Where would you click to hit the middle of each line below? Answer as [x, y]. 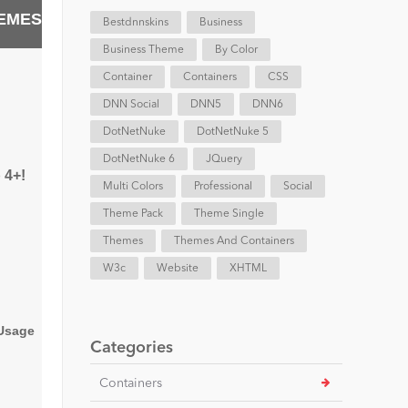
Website [177, 268]
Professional [223, 186]
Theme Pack [133, 214]
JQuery [224, 159]
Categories [131, 347]
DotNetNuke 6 [138, 159]
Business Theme [143, 50]
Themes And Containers [234, 241]
